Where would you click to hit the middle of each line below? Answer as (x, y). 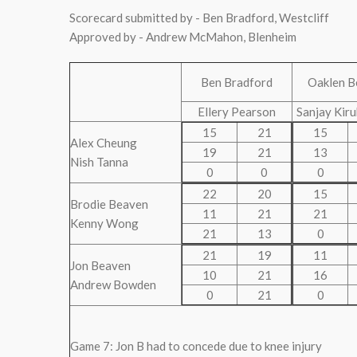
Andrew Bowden (113, 284)
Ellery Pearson (237, 112)
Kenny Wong (104, 223)
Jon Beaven (100, 265)
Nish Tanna (99, 162)
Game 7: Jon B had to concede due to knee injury (196, 346)
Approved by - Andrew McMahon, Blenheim (183, 37)
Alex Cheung (104, 143)
